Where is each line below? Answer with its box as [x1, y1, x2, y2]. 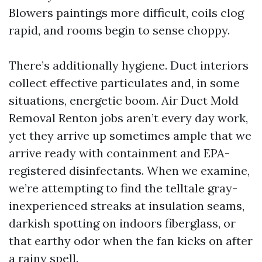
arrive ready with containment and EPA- [9, 146, 230, 160]
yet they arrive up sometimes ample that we [9, 128, 251, 143]
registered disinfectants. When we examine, [9, 163, 250, 178]
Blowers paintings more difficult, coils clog [9, 5, 244, 20]
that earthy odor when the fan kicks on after [9, 233, 253, 248]
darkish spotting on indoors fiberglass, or [9, 216, 236, 230]
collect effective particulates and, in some [9, 75, 240, 90]
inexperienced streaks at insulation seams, [9, 198, 244, 213]
